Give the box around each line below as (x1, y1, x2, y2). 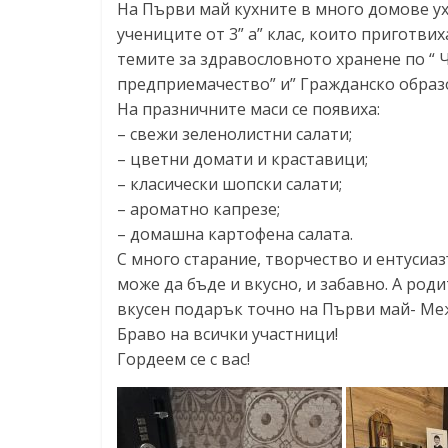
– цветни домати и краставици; (117, 147, 368, 170)
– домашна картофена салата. (117, 222, 353, 245)
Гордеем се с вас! (117, 347, 250, 370)
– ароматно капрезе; (117, 197, 280, 220)
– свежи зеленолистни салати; (117, 122, 352, 145)
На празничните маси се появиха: (117, 97, 380, 120)
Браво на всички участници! (117, 322, 338, 345)
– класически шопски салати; (117, 172, 342, 195)
